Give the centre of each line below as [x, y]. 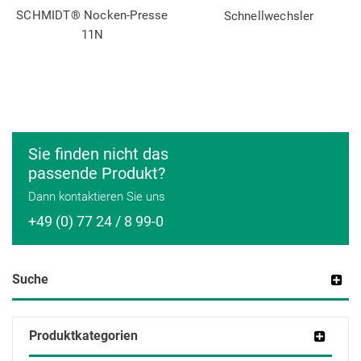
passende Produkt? [97, 173]
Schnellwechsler [269, 16]
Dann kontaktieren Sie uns [97, 196]
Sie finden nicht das [98, 154]
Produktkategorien [83, 335]
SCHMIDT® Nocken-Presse [92, 15]
